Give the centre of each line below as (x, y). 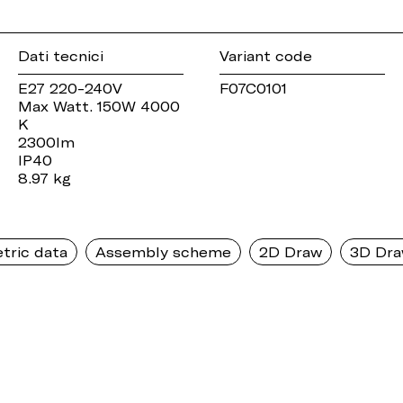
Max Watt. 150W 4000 (99, 107)
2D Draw (291, 252)
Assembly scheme (163, 252)
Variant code (266, 56)
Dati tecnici (61, 56)
